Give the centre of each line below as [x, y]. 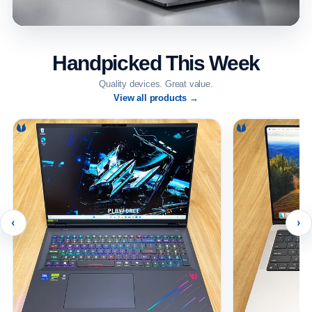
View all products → [156, 97]
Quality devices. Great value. [156, 84]
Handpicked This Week [156, 63]
